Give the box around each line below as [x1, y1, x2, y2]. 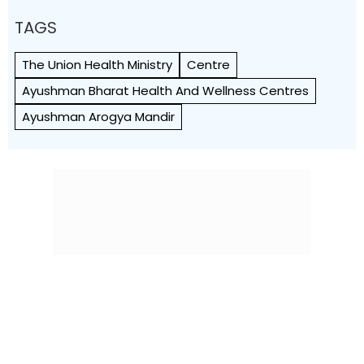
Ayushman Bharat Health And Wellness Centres [22, 82, 309, 99]
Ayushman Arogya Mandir [22, 108, 175, 125]
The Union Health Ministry [22, 56, 172, 73]
